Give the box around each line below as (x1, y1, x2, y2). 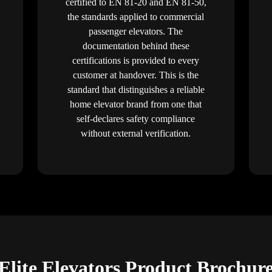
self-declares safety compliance (76, 113, 195, 124)
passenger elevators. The (89, 25, 183, 36)
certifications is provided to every (72, 55, 200, 66)
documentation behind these (82, 40, 189, 51)
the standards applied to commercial (67, 11, 205, 22)
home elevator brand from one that (70, 98, 202, 109)
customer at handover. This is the (73, 69, 199, 80)
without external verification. (81, 127, 191, 138)
